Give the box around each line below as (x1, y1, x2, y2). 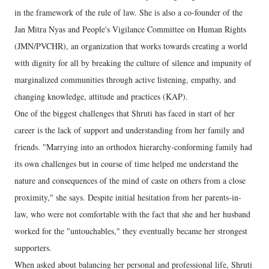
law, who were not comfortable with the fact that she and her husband (14, 208, 250, 220)
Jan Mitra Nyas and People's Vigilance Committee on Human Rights (14, 23, 246, 35)
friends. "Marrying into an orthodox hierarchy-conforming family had (14, 141, 252, 153)
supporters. (14, 242, 52, 253)
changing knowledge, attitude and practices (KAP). (14, 91, 188, 102)
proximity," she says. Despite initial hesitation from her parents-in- (14, 192, 241, 203)
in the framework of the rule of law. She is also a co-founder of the (14, 7, 243, 18)
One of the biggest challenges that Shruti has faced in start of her (14, 107, 235, 119)
